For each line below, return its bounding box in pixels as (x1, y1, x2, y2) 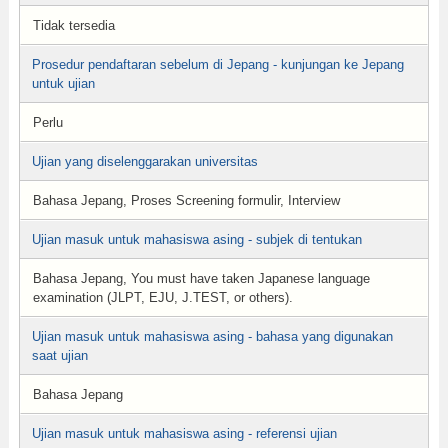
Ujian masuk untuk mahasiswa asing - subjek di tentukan (31, 232, 362, 247)
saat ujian (31, 348, 88, 363)
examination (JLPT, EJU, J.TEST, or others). (32, 290, 293, 305)
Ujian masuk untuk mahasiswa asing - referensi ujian (31, 426, 337, 441)
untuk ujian (31, 76, 95, 91)
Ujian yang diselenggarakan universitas (31, 154, 258, 169)
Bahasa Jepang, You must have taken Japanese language (32, 271, 370, 286)
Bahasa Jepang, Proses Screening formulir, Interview (32, 193, 340, 208)
